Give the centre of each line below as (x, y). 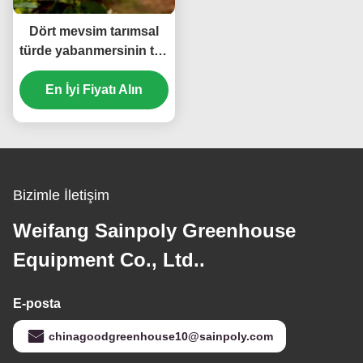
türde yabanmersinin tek (94, 50)
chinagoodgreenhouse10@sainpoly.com (161, 336)
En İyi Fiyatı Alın (94, 89)
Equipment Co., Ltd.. (109, 259)
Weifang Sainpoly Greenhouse (154, 230)
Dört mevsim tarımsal (94, 31)
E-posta (37, 303)
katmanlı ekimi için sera (94, 70)
